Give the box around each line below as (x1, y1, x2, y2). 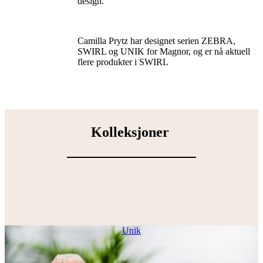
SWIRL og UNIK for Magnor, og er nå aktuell (77, 46, 250, 56)
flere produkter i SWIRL (77, 56, 168, 67)
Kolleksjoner (90, 124, 173, 140)
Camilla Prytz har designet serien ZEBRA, (77, 35, 235, 46)
